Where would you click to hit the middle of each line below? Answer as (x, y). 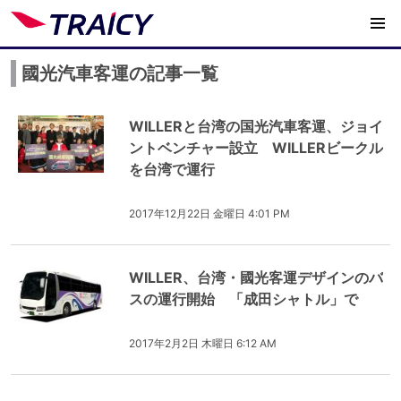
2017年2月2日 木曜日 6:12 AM (203, 343)
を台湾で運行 (172, 169)
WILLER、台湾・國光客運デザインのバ (256, 277)
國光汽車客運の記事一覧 (120, 73)
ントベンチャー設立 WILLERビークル (256, 148)
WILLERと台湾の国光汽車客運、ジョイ (256, 126)
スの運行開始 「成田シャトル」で (243, 299)
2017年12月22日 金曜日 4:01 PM (209, 213)
